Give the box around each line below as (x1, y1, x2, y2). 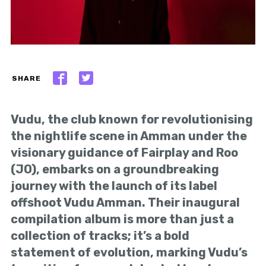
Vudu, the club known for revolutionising (11, 112, 253, 126)
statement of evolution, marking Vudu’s (11, 245, 248, 259)
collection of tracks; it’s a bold (11, 228, 189, 243)
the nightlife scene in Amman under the (11, 128, 247, 143)
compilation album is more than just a (11, 211, 234, 226)
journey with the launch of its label (11, 178, 217, 193)
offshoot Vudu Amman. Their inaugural (11, 195, 240, 210)
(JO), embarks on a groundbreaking (11, 161, 219, 176)
